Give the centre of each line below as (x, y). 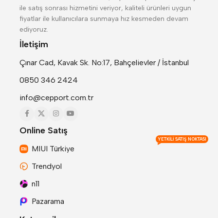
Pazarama (48, 201)
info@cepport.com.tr (56, 98)
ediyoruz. (34, 30)
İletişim (34, 45)
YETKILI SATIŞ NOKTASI (182, 139)
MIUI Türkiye (53, 149)
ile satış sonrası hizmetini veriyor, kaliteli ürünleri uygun (105, 8)
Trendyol (47, 166)
